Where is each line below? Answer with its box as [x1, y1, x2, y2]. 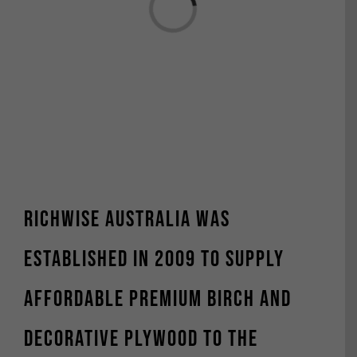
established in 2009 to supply [23, 246, 284, 273]
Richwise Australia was [23, 206, 230, 233]
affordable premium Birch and [23, 286, 292, 313]
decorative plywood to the [23, 326, 258, 353]
